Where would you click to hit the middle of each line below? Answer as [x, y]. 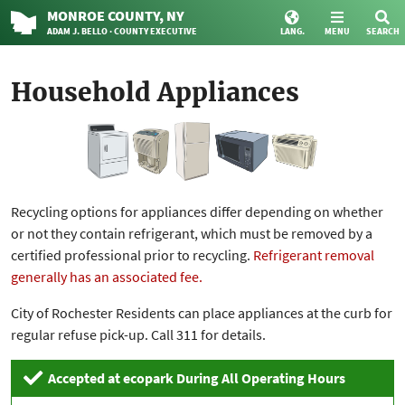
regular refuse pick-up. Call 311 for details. [138, 335]
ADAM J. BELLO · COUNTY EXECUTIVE [122, 31]
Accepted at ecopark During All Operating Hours [195, 378]
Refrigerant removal [314, 255]
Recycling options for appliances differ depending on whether [197, 212]
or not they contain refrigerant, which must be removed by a [192, 234]
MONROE [77, 15]
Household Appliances [155, 92]
